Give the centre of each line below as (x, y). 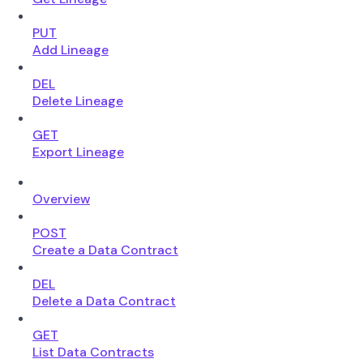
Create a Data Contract (105, 250)
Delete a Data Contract (104, 301)
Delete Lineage (78, 100)
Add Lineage (70, 49)
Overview (61, 199)
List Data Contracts (93, 352)
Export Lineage (78, 152)
